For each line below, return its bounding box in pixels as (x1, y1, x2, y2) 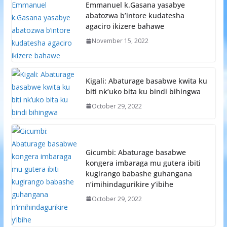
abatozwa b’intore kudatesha (85, 11, 184, 21)
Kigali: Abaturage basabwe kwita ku (85, 75, 207, 86)
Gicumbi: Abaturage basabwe (85, 147, 186, 157)
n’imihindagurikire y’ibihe (85, 179, 173, 189)
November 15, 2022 (91, 36, 148, 46)
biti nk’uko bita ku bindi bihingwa (85, 86, 201, 96)
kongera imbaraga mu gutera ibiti (85, 158, 201, 168)
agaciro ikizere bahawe (85, 21, 164, 31)
